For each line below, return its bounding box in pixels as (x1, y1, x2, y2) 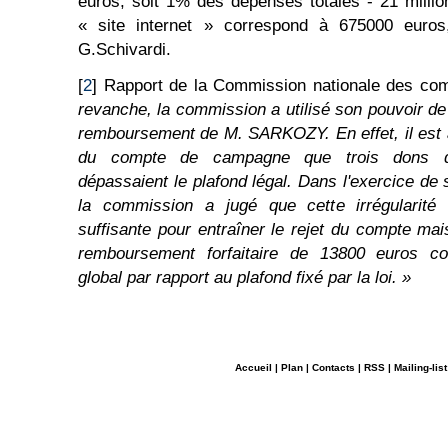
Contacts (312, 362, 355, 373)
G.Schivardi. (78, 40, 171, 59)
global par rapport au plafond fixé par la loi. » (78, 268, 411, 287)
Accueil (235, 362, 272, 373)
